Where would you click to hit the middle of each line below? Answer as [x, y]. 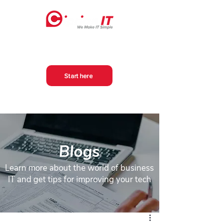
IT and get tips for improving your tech [79, 179]
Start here [78, 76]
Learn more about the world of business [79, 168]
